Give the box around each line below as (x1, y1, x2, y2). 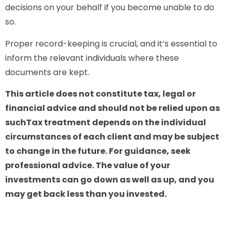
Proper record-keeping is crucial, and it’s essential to (5, 37, 217, 50)
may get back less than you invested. (5, 188, 167, 200)
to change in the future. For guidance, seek (5, 145, 191, 157)
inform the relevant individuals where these (5, 52, 179, 64)
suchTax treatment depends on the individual (5, 117, 206, 129)
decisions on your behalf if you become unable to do (5, 2, 214, 14)
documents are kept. (5, 66, 89, 78)
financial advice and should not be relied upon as (5, 102, 220, 114)
